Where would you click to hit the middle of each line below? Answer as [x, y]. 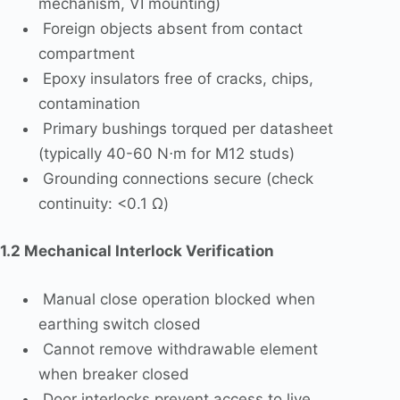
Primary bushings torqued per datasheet [185, 128]
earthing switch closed [119, 324]
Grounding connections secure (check [175, 178]
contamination [89, 103]
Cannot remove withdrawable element [178, 349]
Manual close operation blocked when [176, 299]
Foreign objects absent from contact [170, 28]
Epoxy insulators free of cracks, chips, [175, 78]
